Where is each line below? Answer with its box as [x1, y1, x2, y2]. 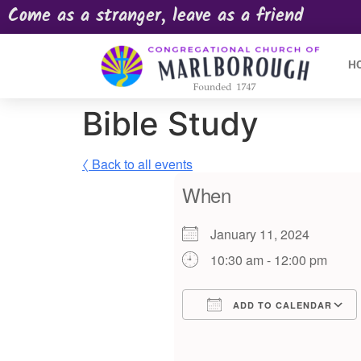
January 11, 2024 [210, 225, 322, 243]
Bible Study [82, 104, 259, 143]
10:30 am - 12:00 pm [210, 251, 327, 269]
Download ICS [210, 325, 294, 343]
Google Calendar [250, 325, 348, 343]
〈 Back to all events [82, 155, 193, 173]
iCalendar [289, 325, 346, 343]
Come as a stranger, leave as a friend [8, 2, 304, 31]
